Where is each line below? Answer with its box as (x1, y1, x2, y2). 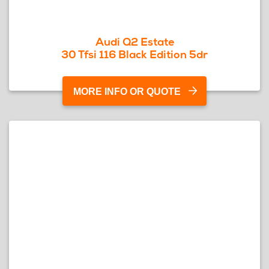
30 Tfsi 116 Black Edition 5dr (61, 47, 208, 61)
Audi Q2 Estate (95, 35, 174, 49)
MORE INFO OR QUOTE (73, 86, 181, 97)
